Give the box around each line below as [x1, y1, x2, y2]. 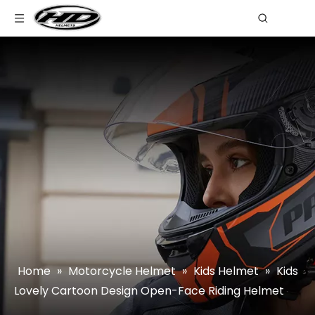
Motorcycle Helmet [68, 263, 176, 279]
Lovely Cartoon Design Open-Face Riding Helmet [14, 283, 284, 299]
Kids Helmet [193, 263, 259, 279]
